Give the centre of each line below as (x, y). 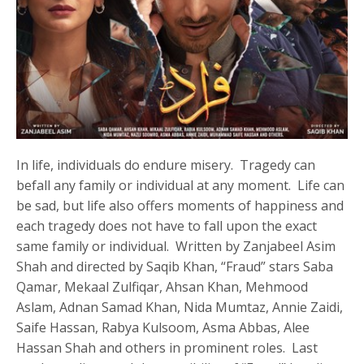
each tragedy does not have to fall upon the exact (167, 225)
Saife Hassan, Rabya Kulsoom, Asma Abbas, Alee (163, 327)
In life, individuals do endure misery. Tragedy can (166, 165)
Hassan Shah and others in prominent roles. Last (167, 347)
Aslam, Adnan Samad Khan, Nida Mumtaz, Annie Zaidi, (180, 307)
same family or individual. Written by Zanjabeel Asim (176, 246)
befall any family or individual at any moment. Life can (181, 185)
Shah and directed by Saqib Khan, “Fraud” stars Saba (175, 266)
